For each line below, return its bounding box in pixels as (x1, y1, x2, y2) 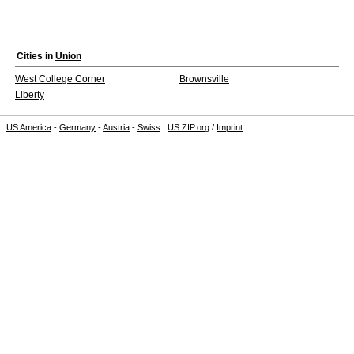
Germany (59, 122, 96, 132)
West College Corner (15, 73, 105, 85)
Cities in (17, 51, 55, 62)
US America (6, 122, 51, 132)
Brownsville (179, 73, 229, 85)
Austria (103, 122, 130, 132)
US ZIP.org (168, 122, 209, 132)
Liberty (15, 89, 44, 100)
